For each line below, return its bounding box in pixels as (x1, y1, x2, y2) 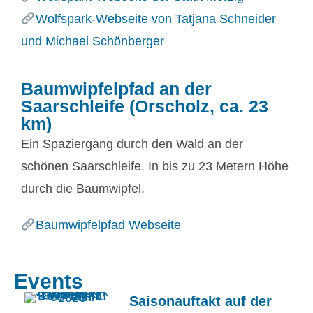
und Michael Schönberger (21, 34, 164, 48)
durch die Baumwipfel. (21, 182, 145, 196)
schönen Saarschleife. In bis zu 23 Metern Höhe (21, 159, 289, 173)
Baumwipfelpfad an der (21, 79, 212, 99)
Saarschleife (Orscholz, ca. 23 (21, 96, 268, 116)
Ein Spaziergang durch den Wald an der (21, 137, 243, 151)
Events (14, 270, 83, 293)
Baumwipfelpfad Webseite (35, 218, 181, 232)
